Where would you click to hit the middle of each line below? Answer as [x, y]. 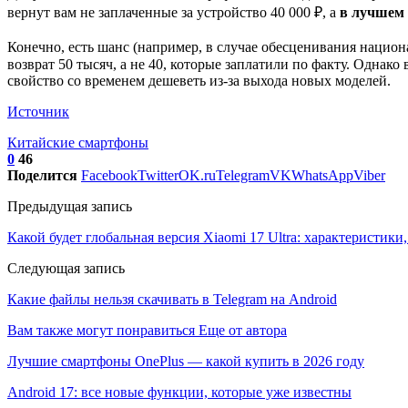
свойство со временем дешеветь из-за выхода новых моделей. [199, 80]
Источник [38, 111]
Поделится [42, 175]
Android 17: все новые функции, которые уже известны [179, 392]
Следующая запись [66, 268]
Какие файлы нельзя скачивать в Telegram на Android [172, 299]
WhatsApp [322, 175]
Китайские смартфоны [78, 142]
